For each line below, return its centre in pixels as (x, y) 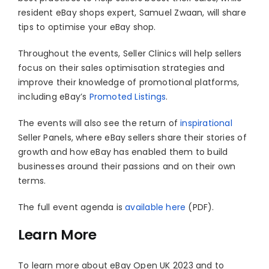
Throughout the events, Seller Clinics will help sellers (130, 53)
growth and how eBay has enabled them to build (123, 152)
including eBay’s (53, 96)
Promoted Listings (128, 96)
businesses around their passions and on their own (127, 166)
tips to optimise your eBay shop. (87, 27)
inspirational (206, 123)
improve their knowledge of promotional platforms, (128, 82)
